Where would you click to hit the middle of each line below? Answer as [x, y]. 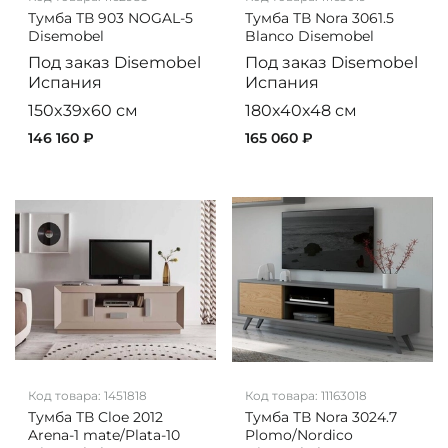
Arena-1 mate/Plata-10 [103, 435]
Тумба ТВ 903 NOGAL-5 [110, 18]
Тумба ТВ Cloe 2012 [95, 417]
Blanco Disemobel [309, 36]
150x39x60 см [82, 111]
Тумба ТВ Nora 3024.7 [320, 417]
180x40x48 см [300, 111]
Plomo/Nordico [298, 435]
